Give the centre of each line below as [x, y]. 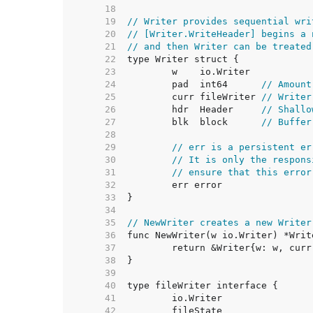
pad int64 [217, 84]
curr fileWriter [217, 97]
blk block [217, 122]
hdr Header [217, 109]
